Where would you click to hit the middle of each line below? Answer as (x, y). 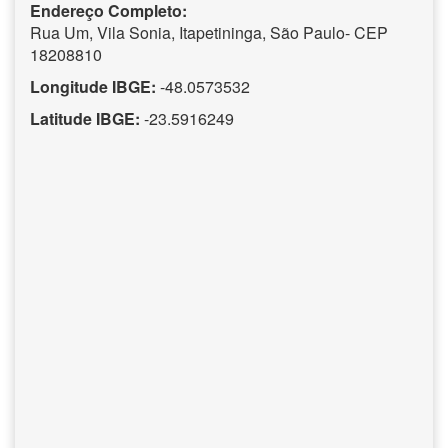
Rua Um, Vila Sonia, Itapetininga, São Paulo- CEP (209, 32)
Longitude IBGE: (93, 86)
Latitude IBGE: (85, 118)
